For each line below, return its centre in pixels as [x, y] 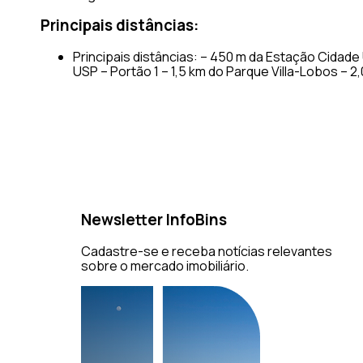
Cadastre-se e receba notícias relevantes [207, 252]
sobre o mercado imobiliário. [165, 266]
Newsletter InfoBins [154, 220]
